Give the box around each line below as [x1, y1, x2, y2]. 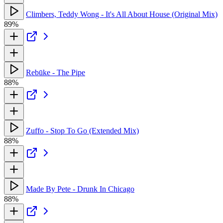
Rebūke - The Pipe [26, 68, 85, 77]
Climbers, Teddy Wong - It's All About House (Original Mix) [26, 9, 218, 18]
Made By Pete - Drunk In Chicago [26, 184, 134, 193]
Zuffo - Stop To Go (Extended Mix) [26, 126, 139, 135]
